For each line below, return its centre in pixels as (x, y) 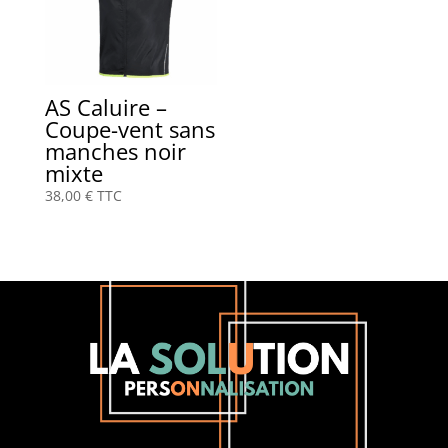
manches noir (115, 151)
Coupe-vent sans (129, 129)
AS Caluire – (105, 107)
